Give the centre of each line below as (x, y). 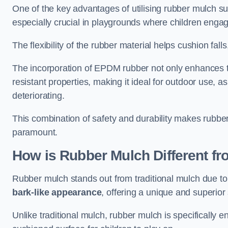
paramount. (35, 132)
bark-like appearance (57, 192)
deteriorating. (40, 96)
